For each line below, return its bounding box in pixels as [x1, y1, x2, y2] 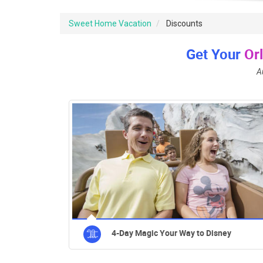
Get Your [186, 45, 244, 64]
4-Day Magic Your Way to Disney [112, 227, 231, 238]
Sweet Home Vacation [69, 19, 151, 29]
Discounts [164, 19, 203, 29]
